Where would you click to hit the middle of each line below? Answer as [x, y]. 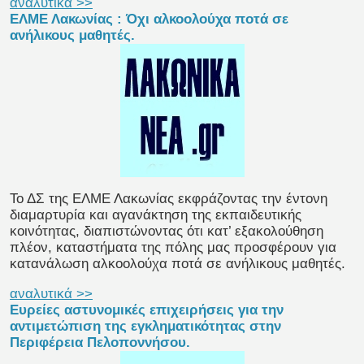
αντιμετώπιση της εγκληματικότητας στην [145, 327]
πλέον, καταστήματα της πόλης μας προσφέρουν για [173, 248]
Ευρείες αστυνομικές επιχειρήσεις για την [147, 310]
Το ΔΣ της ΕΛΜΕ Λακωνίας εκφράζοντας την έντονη [169, 199]
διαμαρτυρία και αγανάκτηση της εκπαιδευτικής [156, 215]
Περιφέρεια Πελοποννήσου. [100, 343]
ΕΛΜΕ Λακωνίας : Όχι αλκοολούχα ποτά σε [149, 19]
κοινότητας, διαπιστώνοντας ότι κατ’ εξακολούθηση [167, 232]
